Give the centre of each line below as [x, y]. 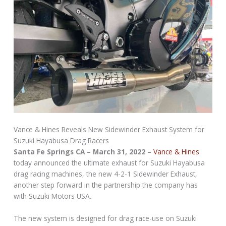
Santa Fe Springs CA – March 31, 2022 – [83, 152]
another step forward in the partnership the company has [106, 185]
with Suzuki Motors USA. [53, 196]
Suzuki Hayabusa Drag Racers [62, 141]
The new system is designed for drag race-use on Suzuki [105, 218]
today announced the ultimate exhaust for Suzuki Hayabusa [109, 163]
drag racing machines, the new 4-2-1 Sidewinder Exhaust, [106, 174]
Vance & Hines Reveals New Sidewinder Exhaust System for [109, 130]
